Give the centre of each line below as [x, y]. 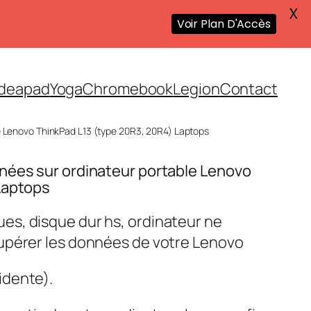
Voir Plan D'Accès [224, 24]
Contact [249, 89]
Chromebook [128, 89]
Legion [196, 89]
